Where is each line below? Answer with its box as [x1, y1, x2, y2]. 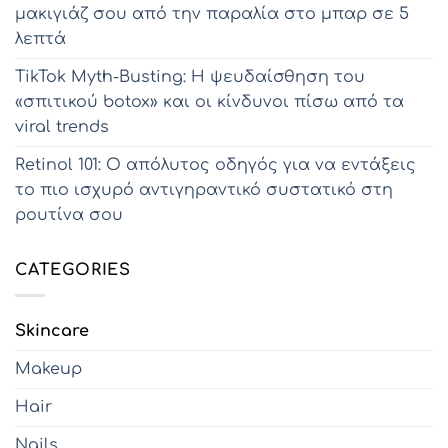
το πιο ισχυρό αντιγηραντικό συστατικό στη [15, 181, 393, 200]
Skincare [15, 321, 89, 340]
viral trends [15, 118, 109, 137]
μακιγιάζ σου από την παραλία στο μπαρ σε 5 [15, 5, 409, 24]
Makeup [15, 359, 82, 378]
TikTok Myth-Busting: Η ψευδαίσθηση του [15, 68, 365, 87]
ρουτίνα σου [15, 206, 123, 225]
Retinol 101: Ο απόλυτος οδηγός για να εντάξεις [15, 156, 416, 175]
